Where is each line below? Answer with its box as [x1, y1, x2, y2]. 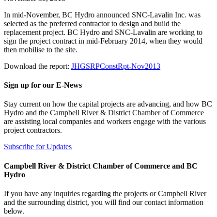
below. [4, 206, 24, 215]
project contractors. [4, 126, 62, 135]
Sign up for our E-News [4, 81, 82, 90]
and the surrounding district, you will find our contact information [4, 198, 203, 206]
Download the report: [4, 62, 71, 70]
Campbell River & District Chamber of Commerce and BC [4, 161, 198, 170]
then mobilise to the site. [4, 45, 77, 54]
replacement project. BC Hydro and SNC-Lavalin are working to [4, 28, 202, 36]
